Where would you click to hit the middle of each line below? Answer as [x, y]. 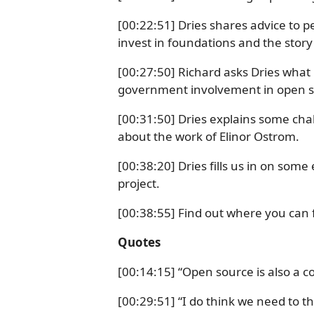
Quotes [139, 242]
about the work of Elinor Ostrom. [209, 136]
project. [139, 183]
